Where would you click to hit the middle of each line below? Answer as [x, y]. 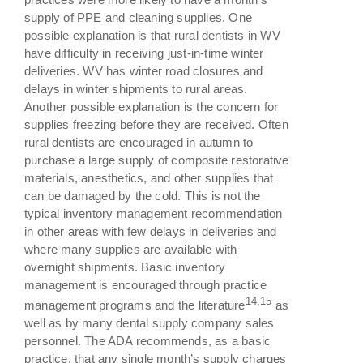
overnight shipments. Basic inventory [125, 267]
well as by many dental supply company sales [149, 322]
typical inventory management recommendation [154, 213]
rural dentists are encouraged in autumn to [139, 142]
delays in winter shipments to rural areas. [136, 88]
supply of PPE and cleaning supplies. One [138, 17]
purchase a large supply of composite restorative [157, 160]
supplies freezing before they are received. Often [156, 124]
